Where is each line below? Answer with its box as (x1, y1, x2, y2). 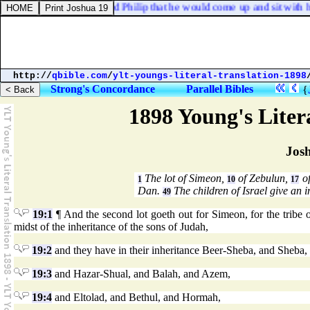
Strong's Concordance (51, 83, 155, 95)
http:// (13, 71, 52, 81)
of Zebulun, (235, 172, 291, 185)
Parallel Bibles (186, 83, 253, 95)
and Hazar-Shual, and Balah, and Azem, (52, 268, 230, 280)
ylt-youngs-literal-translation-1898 (113, 71, 307, 81)
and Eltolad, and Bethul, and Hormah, (52, 291, 221, 304)
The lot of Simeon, (142, 172, 228, 185)
